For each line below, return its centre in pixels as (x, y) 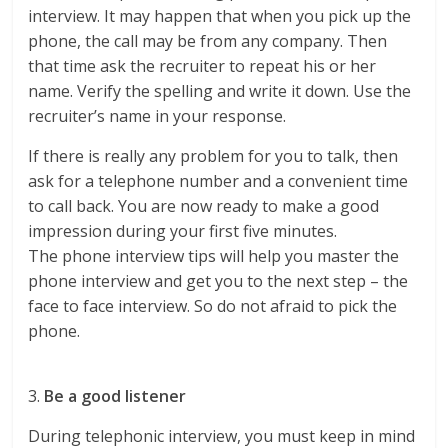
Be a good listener (115, 396)
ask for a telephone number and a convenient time (218, 181)
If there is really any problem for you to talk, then (213, 156)
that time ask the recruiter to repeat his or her (202, 66)
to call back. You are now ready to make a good (204, 206)
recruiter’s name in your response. (157, 116)
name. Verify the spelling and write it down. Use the (220, 91)
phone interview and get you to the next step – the (218, 281)
